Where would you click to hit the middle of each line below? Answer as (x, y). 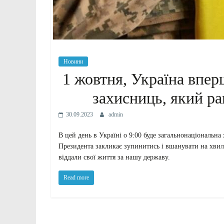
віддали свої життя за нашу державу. (114, 157)
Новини (73, 61)
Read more (76, 177)
